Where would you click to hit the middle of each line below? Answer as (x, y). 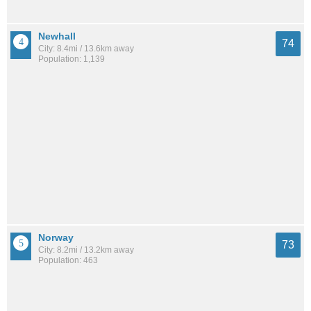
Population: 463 (68, 261)
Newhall (57, 36)
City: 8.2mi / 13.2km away (86, 250)
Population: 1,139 (72, 59)
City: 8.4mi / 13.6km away (86, 49)
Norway (56, 238)
